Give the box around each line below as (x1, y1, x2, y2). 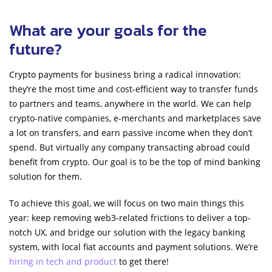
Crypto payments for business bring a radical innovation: (9, 68, 241, 80)
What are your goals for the (9, 18, 207, 42)
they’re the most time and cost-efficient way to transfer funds (9, 83, 258, 95)
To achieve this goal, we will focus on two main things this (9, 197, 244, 209)
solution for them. (9, 170, 82, 182)
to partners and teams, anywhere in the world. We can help (9, 97, 251, 109)
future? (9, 36, 62, 61)
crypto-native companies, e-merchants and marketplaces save (9, 112, 261, 124)
